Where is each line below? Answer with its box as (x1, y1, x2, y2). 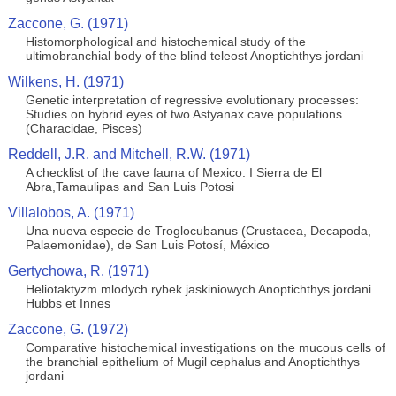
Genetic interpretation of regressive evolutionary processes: (25, 93, 359, 107)
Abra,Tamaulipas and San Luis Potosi (25, 179, 234, 194)
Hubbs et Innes (25, 296, 110, 310)
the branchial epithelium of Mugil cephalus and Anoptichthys (25, 354, 360, 369)
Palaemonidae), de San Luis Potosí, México (25, 238, 270, 252)
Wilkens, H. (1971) (7, 74, 124, 89)
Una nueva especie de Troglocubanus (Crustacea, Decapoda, (25, 224, 371, 238)
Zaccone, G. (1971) (7, 16, 128, 31)
